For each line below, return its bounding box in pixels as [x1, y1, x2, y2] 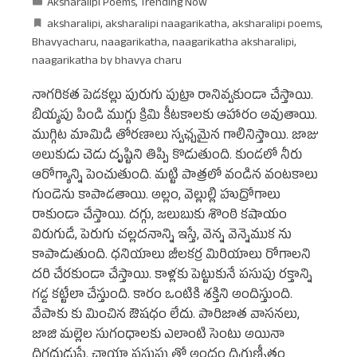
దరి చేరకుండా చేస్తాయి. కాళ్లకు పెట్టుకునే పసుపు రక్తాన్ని [32, 267, 312, 287]
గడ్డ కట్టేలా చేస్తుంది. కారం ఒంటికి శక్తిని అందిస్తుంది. [32, 287, 292, 307]
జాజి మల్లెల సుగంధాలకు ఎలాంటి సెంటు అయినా [32, 327, 284, 347]
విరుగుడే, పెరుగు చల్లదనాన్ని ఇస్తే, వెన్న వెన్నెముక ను [32, 227, 292, 247]
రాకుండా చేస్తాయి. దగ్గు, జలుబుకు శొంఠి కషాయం [32, 207, 287, 227]
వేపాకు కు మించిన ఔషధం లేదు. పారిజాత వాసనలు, [32, 307, 300, 327]
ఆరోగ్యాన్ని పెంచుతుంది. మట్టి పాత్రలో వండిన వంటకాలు [32, 167, 318, 187]
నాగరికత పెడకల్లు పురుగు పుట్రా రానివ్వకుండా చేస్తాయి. [32, 88, 313, 108]
